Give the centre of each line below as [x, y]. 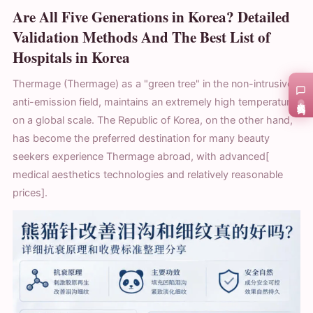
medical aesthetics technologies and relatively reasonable [148, 174]
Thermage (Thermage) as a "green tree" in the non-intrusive [153, 83]
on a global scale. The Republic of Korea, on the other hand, [153, 120]
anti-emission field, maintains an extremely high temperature [154, 102]
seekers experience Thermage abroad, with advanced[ [141, 156]
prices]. [30, 192]
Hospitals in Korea [71, 57]
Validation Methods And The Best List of [141, 37]
